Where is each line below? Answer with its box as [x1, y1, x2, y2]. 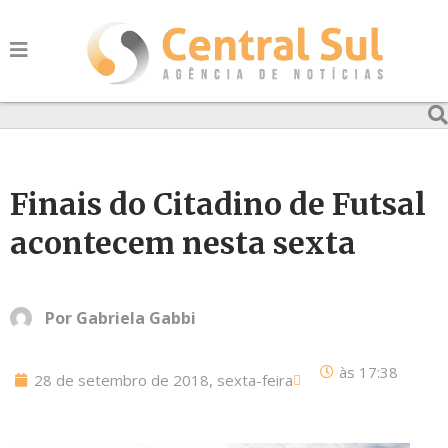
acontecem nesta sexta [10, 224, 356, 262]
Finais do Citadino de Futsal [10, 185, 426, 223]
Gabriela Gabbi [76, 307, 196, 329]
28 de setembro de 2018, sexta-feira [34, 370, 293, 390]
